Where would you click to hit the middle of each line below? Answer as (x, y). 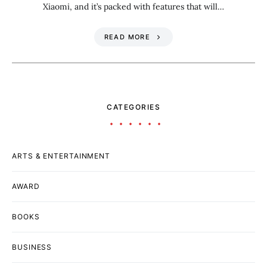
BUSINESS (32, 247)
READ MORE (127, 37)
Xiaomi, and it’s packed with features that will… (133, 7)
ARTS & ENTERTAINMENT (61, 156)
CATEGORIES (133, 107)
